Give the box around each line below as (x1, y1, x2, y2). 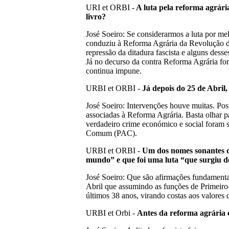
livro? (86, 12, 106, 21)
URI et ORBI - (86, 3, 134, 12)
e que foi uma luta (117, 155, 180, 164)
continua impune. (86, 66, 154, 75)
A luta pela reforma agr (134, 3, 217, 12)
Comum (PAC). (86, 129, 137, 138)
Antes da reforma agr (137, 209, 212, 217)
